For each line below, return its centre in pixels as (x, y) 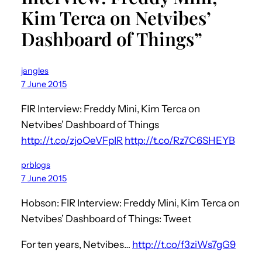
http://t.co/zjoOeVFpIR (72, 140)
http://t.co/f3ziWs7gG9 (184, 244)
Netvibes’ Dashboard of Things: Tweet (106, 218)
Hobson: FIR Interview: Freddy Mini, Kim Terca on (130, 203)
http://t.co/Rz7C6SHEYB (180, 140)
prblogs (36, 165)
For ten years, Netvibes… (77, 244)
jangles (35, 70)
